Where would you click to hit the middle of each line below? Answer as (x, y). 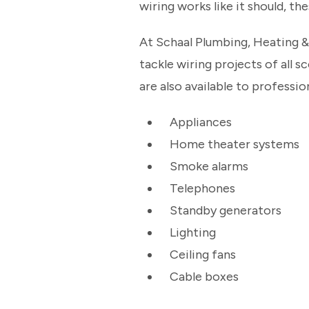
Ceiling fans (202, 255)
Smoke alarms (209, 166)
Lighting (192, 232)
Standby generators (225, 210)
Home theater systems (234, 144)
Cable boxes (204, 277)
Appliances (200, 122)
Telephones (202, 188)
